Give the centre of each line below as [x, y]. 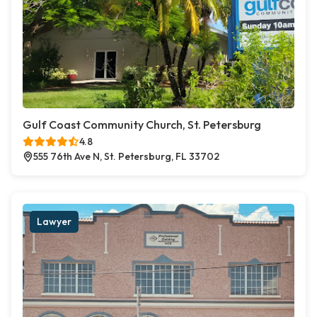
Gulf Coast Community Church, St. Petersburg [142, 125]
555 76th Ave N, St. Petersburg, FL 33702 [126, 156]
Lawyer [54, 221]
